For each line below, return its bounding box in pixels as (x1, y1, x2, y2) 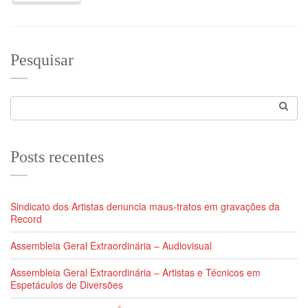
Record (10, 212, 42, 226)
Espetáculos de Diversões (10, 278, 123, 292)
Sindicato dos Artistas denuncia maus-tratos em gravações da (10, 199, 280, 214)
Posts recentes (10, 148, 104, 166)
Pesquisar (10, 51, 74, 69)
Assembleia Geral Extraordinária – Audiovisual (10, 239, 212, 253)
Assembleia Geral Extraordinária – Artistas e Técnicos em (10, 265, 261, 280)
